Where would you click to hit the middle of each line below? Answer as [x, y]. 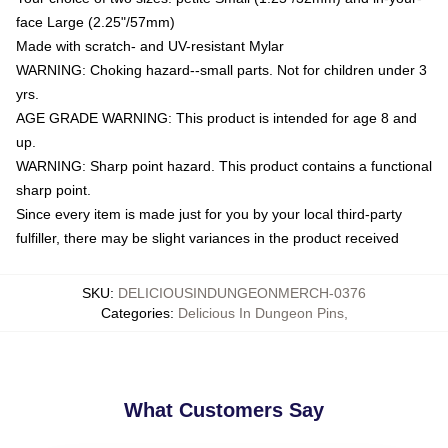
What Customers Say [224, 409]
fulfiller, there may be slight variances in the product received [207, 237]
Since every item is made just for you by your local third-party [209, 213]
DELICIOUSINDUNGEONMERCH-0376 [242, 292]
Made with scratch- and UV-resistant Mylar [150, 45]
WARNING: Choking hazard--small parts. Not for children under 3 [221, 69]
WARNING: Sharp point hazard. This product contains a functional [224, 165]
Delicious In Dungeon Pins [260, 312]
